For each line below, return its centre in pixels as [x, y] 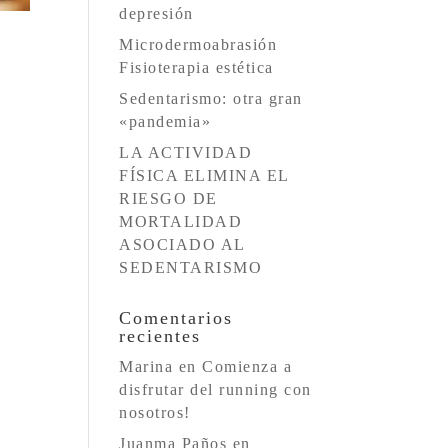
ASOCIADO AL [182, 244]
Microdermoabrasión [198, 44]
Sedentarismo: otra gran [211, 98]
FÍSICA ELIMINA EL [204, 175]
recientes [160, 336]
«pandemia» [165, 121]
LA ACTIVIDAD [186, 152]
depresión [156, 13]
